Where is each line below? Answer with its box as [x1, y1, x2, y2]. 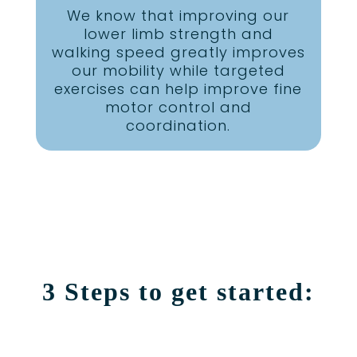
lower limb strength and [83, 24, 273, 45]
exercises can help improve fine [54, 79, 303, 100]
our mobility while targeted [71, 61, 285, 81]
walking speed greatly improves [51, 42, 305, 63]
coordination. [126, 116, 231, 136]
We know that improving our [67, 6, 290, 26]
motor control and [104, 97, 252, 118]
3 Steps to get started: [41, 277, 315, 307]
